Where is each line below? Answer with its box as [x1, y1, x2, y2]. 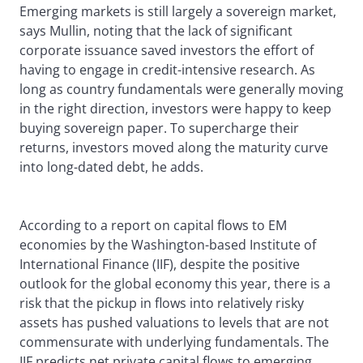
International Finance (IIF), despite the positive [19, 255, 300, 274]
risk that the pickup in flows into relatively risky [19, 294, 304, 313]
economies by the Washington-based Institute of [19, 236, 316, 254]
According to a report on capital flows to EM [19, 216, 287, 235]
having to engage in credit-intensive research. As [19, 61, 315, 79]
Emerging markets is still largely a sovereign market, [19, 2, 336, 21]
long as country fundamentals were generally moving [19, 80, 344, 99]
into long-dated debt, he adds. [19, 158, 203, 177]
